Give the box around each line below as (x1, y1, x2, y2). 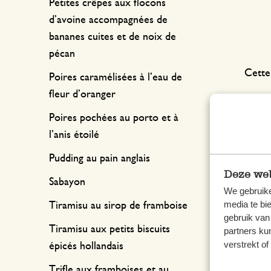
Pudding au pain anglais (49, 153, 150, 164)
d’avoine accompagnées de (49, 15, 168, 25)
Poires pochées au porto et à (49, 113, 178, 123)
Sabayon (49, 177, 85, 188)
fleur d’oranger (49, 89, 116, 100)
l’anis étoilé (49, 129, 99, 140)
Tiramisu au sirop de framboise (49, 200, 188, 211)
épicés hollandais (49, 241, 123, 252)
